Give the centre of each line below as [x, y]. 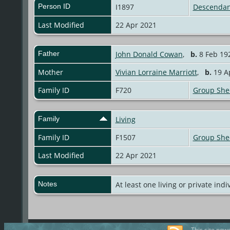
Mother [50, 72]
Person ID [54, 6]
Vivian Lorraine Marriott [156, 72]
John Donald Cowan [149, 54]
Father [49, 54]
